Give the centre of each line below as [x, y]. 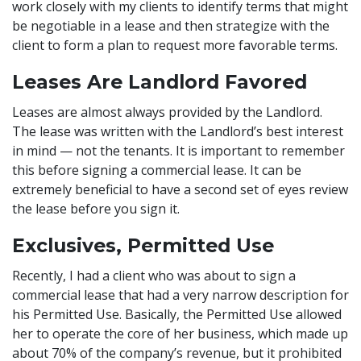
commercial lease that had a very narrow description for [180, 295]
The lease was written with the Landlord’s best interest [178, 131]
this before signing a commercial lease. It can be [157, 170]
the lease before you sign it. [96, 208]
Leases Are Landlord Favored [160, 81]
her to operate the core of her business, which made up [180, 333]
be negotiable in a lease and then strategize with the [171, 25]
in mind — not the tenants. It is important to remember [178, 150]
